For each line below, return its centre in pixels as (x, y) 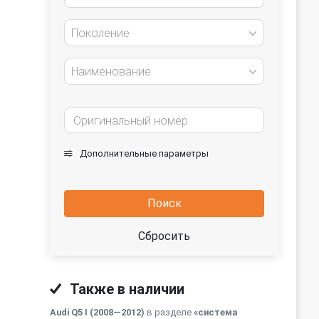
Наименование (111, 72)
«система (215, 312)
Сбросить (164, 236)
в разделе (169, 312)
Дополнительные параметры (143, 153)
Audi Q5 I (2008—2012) (97, 312)
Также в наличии (126, 289)
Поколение (100, 33)
